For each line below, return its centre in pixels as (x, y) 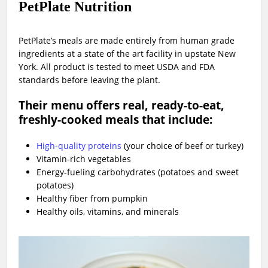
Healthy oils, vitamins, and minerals (108, 211)
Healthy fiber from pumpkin (92, 198)
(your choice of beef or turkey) (183, 145)
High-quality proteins (79, 145)
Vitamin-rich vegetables (84, 159)
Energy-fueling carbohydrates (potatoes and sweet (138, 172)
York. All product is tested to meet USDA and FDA (117, 66)
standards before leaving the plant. (90, 80)
